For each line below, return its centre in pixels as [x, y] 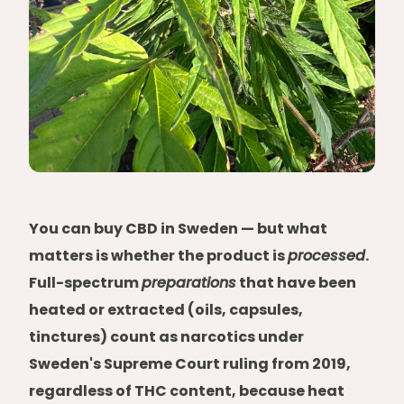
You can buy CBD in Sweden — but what [178, 229]
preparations [189, 283]
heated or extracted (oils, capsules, [166, 310]
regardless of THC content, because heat [187, 391]
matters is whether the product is [158, 256]
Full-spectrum [85, 283]
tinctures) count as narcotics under [166, 337]
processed [326, 256]
